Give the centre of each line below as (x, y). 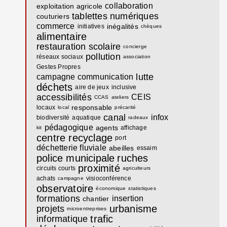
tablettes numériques (115, 16)
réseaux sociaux (60, 56)
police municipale (76, 158)
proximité (99, 168)
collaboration (129, 6)
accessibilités (64, 97)
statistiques (142, 188)
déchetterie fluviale (71, 147)
